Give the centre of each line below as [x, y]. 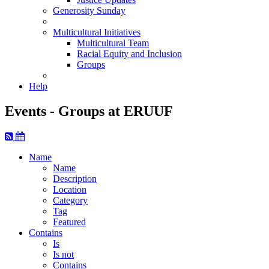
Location [70, 190]
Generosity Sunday [89, 10]
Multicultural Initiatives [97, 32]
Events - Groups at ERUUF [89, 111]
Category [70, 201]
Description [75, 179]
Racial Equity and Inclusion [129, 53]
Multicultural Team [113, 43]
